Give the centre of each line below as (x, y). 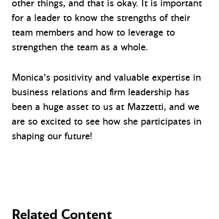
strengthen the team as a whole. (80, 47)
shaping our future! (52, 136)
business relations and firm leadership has (100, 92)
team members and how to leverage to (93, 32)
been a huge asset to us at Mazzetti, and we (106, 107)
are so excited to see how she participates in (107, 121)
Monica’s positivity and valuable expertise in (106, 77)
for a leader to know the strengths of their (101, 18)
